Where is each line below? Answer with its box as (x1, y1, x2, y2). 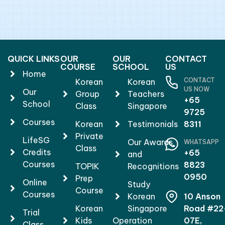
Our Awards (128, 137, 173, 147)
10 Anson (184, 191, 220, 201)
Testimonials (128, 119, 178, 129)
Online (23, 177, 47, 187)
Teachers (128, 88, 164, 99)
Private (75, 131, 103, 141)
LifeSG (23, 135, 50, 145)
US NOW (184, 85, 209, 93)
